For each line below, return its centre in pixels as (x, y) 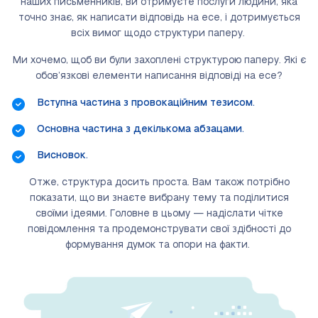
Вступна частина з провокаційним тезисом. (146, 103)
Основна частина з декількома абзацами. (141, 130)
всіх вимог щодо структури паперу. (159, 34)
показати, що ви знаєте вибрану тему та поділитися (159, 198)
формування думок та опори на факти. (159, 245)
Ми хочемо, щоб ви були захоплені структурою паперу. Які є (159, 61)
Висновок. (62, 156)
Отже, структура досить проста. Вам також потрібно (159, 183)
